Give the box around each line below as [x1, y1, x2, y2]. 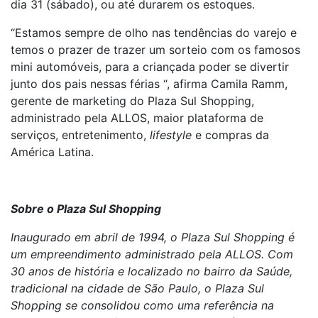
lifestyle [150, 128, 195, 142]
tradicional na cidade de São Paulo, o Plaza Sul [11, 281, 264, 295]
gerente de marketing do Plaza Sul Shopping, [11, 94, 254, 108]
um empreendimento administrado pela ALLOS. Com [11, 247, 293, 261]
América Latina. [11, 145, 94, 159]
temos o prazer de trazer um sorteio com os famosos [11, 43, 300, 57]
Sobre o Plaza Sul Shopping [11, 202, 161, 216]
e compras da [195, 128, 269, 142]
